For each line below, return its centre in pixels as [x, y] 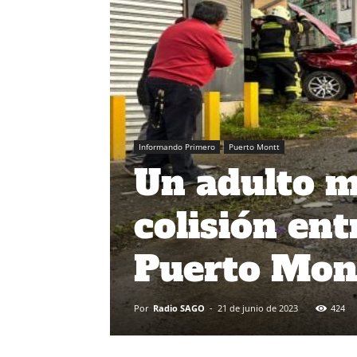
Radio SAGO [179, 308]
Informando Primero [177, 147]
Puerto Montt [254, 147]
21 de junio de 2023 [258, 308]
